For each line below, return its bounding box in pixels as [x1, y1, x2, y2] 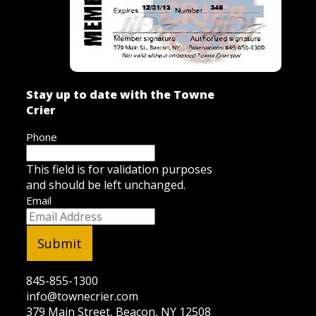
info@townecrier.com [25, 288, 138, 304]
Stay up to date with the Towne [25, 86, 214, 102]
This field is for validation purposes [25, 161, 212, 177]
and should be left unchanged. [25, 176, 186, 193]
